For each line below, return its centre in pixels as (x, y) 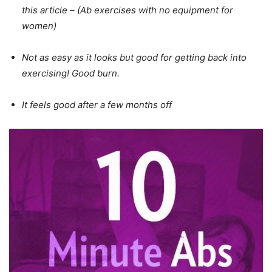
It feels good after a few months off (97, 104)
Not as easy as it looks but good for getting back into (134, 57)
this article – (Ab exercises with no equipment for (127, 10)
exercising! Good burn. (71, 73)
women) (39, 25)
